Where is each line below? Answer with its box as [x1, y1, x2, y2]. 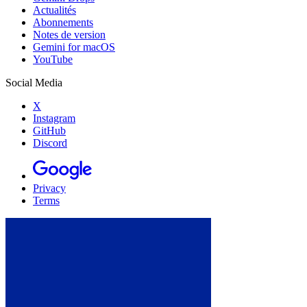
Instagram [33, 112, 75, 124]
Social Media [5, 76, 62, 88]
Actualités [33, 3, 76, 16]
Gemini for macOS [33, 40, 115, 53]
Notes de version [33, 28, 106, 40]
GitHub [33, 124, 66, 136]
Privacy [33, 182, 66, 194]
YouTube [33, 53, 73, 65]
